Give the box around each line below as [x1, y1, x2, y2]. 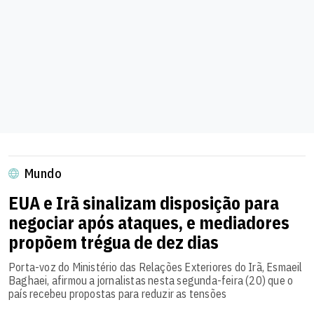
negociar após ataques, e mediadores [8, 210, 289, 234]
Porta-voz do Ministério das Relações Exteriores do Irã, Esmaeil [8, 259, 303, 274]
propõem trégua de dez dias [8, 230, 219, 254]
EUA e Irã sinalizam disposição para [8, 191, 279, 214]
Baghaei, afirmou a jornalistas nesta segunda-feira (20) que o [8, 273, 294, 287]
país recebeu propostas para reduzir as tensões [8, 286, 227, 301]
